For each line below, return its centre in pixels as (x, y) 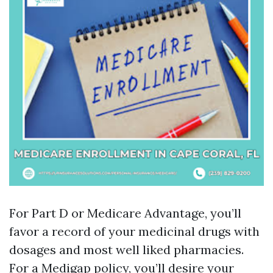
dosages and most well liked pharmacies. (126, 250)
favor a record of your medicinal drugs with (134, 231)
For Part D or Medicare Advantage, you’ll (125, 213)
